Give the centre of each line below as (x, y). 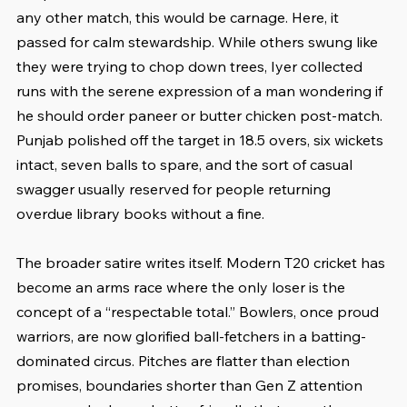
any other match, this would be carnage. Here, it (179, 18)
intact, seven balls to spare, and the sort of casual (186, 165)
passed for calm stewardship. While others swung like (199, 42)
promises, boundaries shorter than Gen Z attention (191, 386)
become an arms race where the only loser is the (183, 288)
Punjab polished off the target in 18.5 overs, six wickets (202, 140)
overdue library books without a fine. (140, 214)
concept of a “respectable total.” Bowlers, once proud (199, 312)
